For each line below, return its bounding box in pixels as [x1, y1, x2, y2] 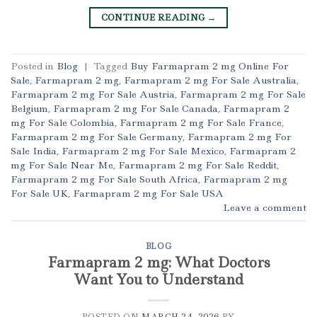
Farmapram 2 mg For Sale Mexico [62, 144, 224, 157]
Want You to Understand [74, 270, 243, 289]
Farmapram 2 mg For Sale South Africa [11, 172, 198, 185]
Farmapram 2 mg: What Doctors [47, 253, 270, 272]
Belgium [11, 101, 48, 115]
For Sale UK [11, 186, 68, 200]
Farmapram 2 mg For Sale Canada [53, 101, 218, 115]
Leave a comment [223, 200, 306, 214]
